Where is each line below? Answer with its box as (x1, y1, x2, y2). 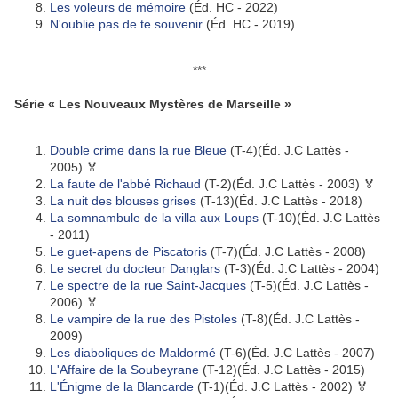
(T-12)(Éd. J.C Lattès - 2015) (199, 362, 365, 377)
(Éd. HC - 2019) (203, 17, 295, 31)
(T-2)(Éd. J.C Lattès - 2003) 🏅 (201, 177, 376, 191)
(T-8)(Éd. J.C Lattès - (237, 312, 360, 326)
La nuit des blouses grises (50, 194, 196, 208)
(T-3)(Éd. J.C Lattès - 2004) (220, 261, 379, 275)
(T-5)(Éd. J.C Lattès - (246, 278, 369, 292)
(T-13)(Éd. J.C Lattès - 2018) (196, 194, 362, 208)
